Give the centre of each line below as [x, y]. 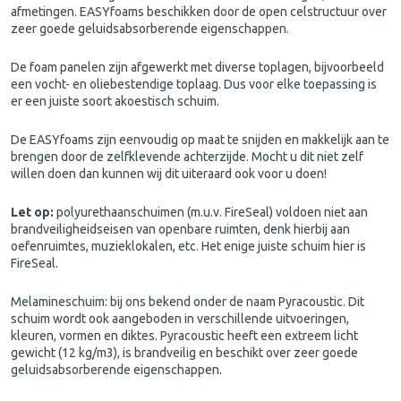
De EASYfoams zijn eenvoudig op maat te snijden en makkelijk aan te [200, 140]
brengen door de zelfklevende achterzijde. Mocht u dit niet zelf [187, 157]
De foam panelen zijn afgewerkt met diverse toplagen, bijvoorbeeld [197, 68]
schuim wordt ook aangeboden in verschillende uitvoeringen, [180, 319]
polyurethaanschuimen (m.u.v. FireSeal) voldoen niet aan [211, 213]
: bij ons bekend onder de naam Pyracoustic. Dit [235, 302]
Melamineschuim [58, 302]
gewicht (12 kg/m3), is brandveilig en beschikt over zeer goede [184, 353]
